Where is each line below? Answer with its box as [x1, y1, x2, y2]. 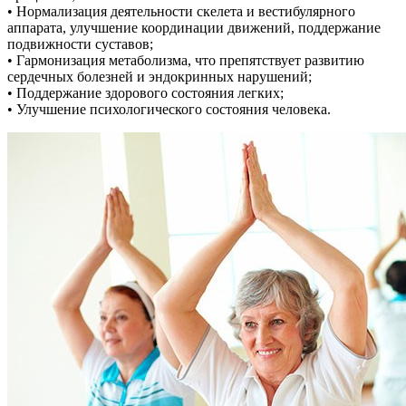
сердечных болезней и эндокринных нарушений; [7, 69, 312, 85]
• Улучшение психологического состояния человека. [7, 101, 331, 118]
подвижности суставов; [7, 36, 153, 53]
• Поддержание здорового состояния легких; [7, 85, 284, 101]
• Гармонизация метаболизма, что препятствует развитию [7, 53, 364, 69]
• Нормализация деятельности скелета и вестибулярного [7, 4, 355, 20]
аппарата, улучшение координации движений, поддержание [7, 20, 381, 36]
